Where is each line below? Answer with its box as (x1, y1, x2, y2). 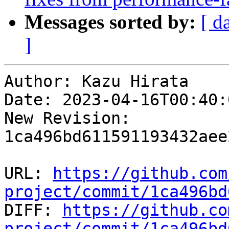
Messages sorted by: (25, 11, 196, 33)
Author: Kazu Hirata (4, 72, 189, 91)
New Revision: (4, 109, 130, 128)
